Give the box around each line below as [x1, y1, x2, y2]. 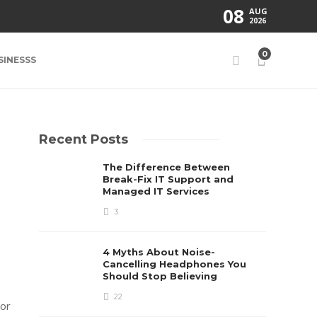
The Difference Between [103, 161, 231, 173]
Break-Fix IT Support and [103, 173, 234, 185]
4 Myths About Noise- [103, 246, 216, 258]
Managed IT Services [103, 185, 213, 197]
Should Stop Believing [103, 270, 221, 282]
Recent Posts [39, 132, 129, 147]
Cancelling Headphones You [103, 258, 247, 270]
